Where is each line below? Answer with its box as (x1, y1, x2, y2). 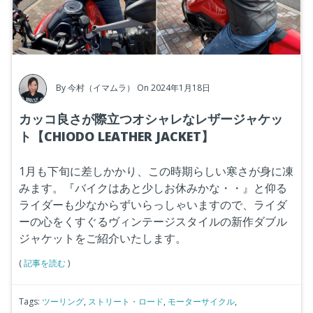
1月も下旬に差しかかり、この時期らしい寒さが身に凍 (19, 163, 293, 179)
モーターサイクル (168, 295, 235, 307)
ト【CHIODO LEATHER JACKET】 (19, 127, 214, 145)
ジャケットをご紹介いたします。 (19, 230, 187, 246)
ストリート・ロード (88, 295, 163, 307)
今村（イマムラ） (68, 81, 135, 94)
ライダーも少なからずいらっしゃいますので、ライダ (19, 196, 287, 212)
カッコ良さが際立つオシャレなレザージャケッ (19, 110, 283, 127)
